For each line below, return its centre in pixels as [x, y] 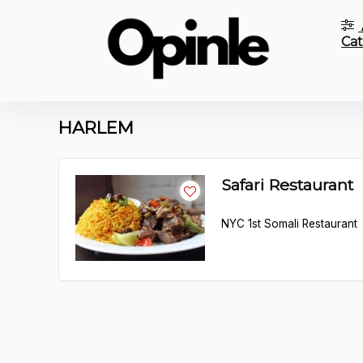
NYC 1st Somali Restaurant [289, 224]
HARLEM [96, 128]
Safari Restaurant [287, 185]
